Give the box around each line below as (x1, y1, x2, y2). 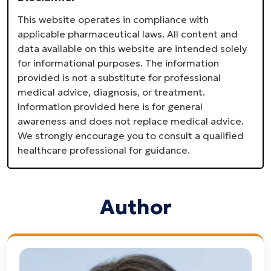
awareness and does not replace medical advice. (18, 115, 244, 128)
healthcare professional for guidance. (18, 144, 190, 157)
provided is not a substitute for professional (18, 71, 221, 84)
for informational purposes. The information (18, 57, 219, 70)
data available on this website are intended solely (18, 42, 247, 55)
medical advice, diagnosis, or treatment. (18, 86, 205, 99)
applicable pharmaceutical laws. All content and (18, 28, 238, 41)
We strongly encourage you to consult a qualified (18, 129, 244, 142)
